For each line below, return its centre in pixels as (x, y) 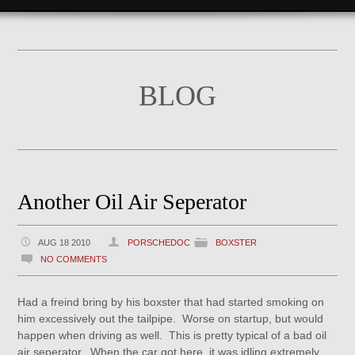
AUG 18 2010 (65, 242)
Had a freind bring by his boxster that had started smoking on (171, 302)
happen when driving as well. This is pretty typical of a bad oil (172, 335)
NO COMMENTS (74, 259)
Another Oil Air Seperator (132, 202)
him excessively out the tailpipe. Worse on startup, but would (171, 319)
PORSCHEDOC (159, 242)
